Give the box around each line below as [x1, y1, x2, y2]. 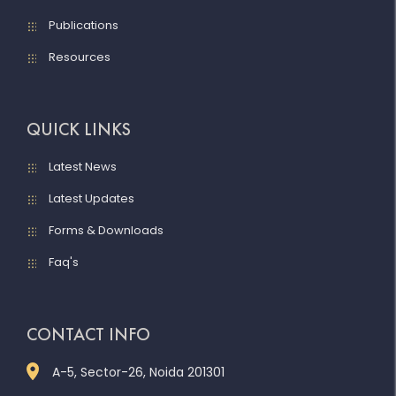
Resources [49, 48, 110, 65]
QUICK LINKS [27, 117, 131, 141]
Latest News [49, 157, 117, 175]
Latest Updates [49, 189, 134, 207]
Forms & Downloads [49, 221, 164, 239]
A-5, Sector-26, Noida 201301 [52, 362, 225, 381]
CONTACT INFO [27, 322, 150, 346]
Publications [49, 16, 118, 34]
